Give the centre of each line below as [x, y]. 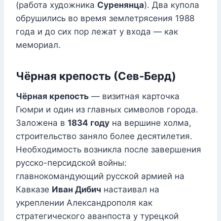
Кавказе [34, 190]
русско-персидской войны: [71, 163]
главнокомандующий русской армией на [100, 176]
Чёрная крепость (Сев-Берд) [96, 76]
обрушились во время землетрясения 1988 [105, 18]
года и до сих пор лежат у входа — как [97, 32]
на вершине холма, [150, 123]
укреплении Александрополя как [84, 203]
